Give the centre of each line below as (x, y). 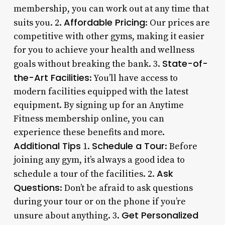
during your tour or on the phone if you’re (99, 201)
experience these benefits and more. (89, 132)
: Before (181, 146)
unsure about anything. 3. (67, 215)
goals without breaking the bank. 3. (88, 64)
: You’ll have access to (133, 78)
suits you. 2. (38, 23)
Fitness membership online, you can (89, 119)
